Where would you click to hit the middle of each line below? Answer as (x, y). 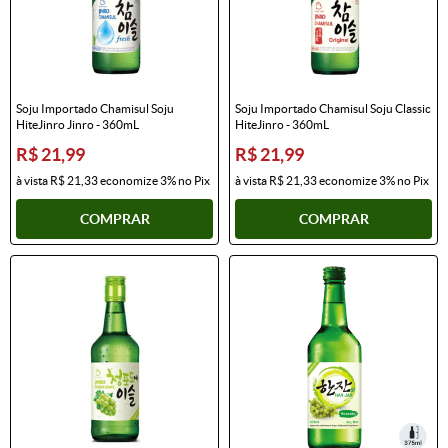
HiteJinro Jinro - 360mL (77, 124)
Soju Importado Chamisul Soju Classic (333, 108)
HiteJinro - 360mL (282, 124)
